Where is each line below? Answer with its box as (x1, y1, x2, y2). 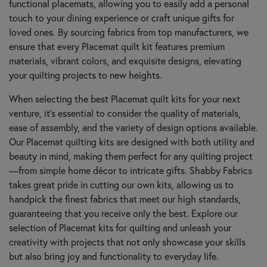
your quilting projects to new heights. (9, 68, 162, 81)
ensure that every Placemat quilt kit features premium (9, 39, 225, 52)
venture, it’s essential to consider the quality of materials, (9, 106, 241, 119)
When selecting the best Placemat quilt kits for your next (9, 92, 240, 105)
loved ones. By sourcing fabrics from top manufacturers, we (9, 25, 249, 38)
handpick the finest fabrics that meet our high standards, (9, 192, 241, 205)
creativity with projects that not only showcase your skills (9, 235, 246, 248)
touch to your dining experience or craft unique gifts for (9, 11, 234, 24)
